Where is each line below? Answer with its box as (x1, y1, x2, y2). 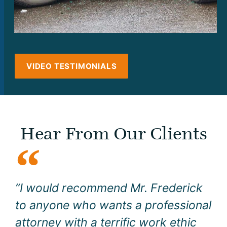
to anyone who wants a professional (15, 198, 211, 212)
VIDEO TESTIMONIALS (26, 61, 117, 71)
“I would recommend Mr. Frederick (15, 180, 203, 195)
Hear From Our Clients (20, 122, 207, 144)
